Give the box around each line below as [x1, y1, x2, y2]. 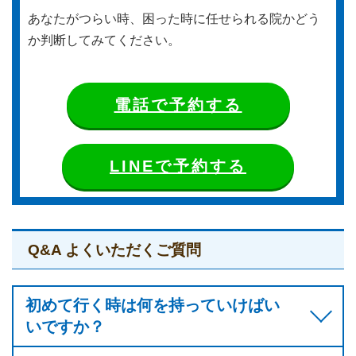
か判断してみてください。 [28, 33, 180, 47]
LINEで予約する [110, 157, 246, 175]
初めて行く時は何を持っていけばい [25, 296, 280, 314]
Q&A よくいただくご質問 [28, 241, 201, 258]
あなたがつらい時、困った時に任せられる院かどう [28, 11, 320, 25]
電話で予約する [114, 95, 242, 114]
